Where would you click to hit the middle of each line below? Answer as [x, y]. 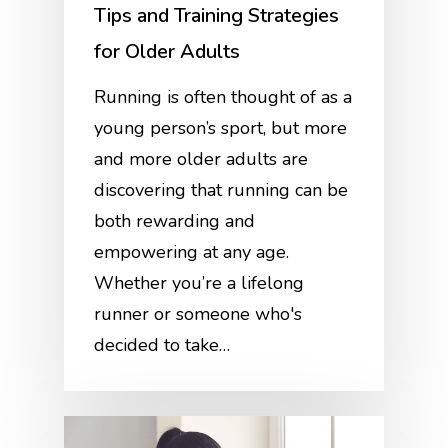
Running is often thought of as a [223, 96]
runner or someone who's [198, 313]
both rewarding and [175, 220]
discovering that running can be [221, 189]
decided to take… [162, 344]
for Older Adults [167, 51]
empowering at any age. [192, 251]
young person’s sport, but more [221, 127]
